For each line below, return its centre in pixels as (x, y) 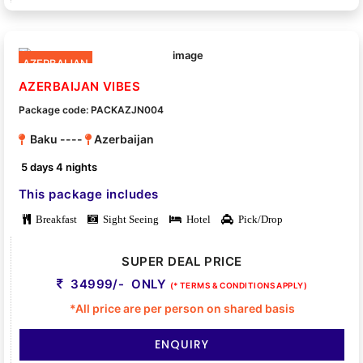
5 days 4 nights (60, 167)
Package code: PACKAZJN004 (91, 110)
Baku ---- (55, 139)
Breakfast (54, 219)
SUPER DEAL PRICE (182, 261)
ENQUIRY (182, 344)
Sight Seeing (128, 219)
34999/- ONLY (118, 284)
